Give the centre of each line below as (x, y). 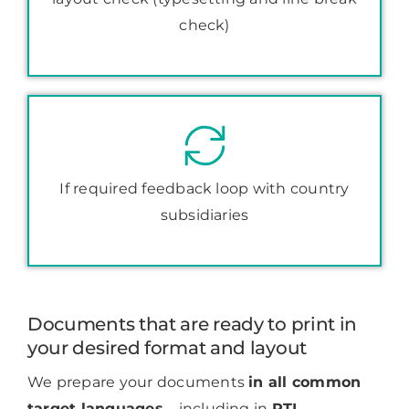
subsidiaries (204, 215)
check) (204, 26)
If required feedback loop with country (204, 189)
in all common (305, 383)
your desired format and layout (167, 348)
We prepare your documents (138, 383)
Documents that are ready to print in (192, 325)
